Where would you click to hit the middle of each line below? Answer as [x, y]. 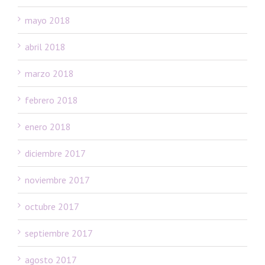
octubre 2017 [52, 206]
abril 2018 [45, 46]
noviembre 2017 [57, 180]
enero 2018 [48, 126]
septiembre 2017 [59, 233]
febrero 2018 [51, 100]
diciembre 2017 [55, 153]
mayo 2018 [48, 20]
